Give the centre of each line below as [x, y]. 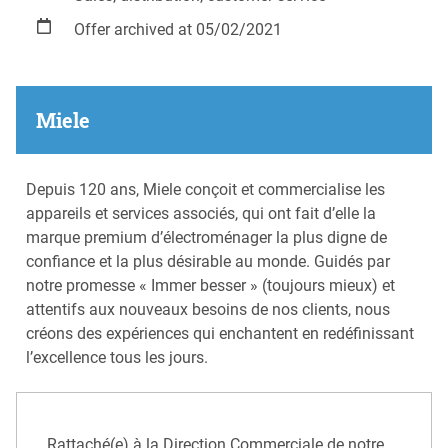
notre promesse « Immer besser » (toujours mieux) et [210, 286]
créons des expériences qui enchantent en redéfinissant [220, 334]
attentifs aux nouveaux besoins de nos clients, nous [208, 310]
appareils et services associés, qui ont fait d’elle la [201, 214]
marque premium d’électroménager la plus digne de [206, 238]
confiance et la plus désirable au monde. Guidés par [208, 262]
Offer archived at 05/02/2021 [178, 30]
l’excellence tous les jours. [117, 358]
